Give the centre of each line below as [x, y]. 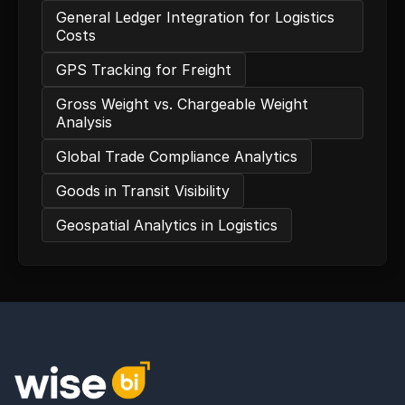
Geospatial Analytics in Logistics [167, 225]
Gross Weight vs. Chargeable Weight [182, 104]
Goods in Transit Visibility [143, 191]
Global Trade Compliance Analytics [177, 156]
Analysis [84, 122]
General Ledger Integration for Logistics [195, 17]
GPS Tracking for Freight [144, 70]
